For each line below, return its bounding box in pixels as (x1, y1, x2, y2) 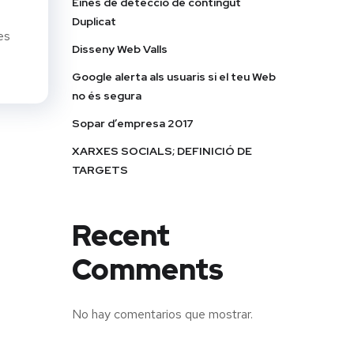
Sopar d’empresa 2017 (72, 116, 194, 131)
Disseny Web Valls (72, 42, 168, 57)
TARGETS (72, 163, 128, 178)
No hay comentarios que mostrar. (72, 306, 253, 323)
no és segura (72, 88, 141, 104)
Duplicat (72, 14, 116, 29)
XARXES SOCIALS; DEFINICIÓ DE (72, 144, 252, 159)
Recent (72, 217, 170, 255)
